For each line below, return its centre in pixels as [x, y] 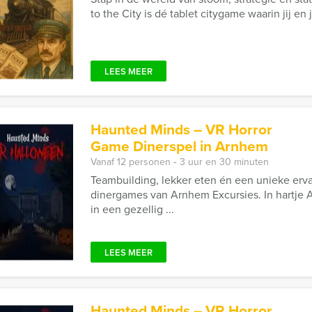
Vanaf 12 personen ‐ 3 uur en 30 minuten [180, 162]
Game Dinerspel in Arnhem [179, 146]
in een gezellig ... [132, 209]
